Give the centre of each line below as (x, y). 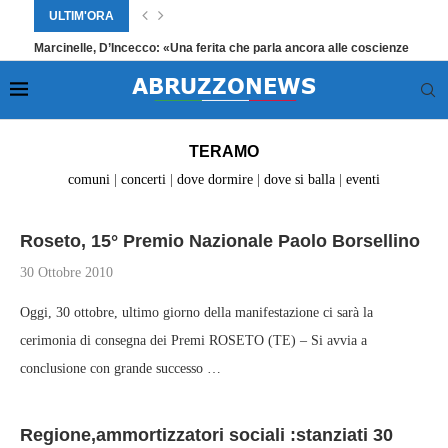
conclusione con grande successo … (120, 368)
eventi (361, 179)
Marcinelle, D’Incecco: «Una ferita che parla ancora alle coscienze (221, 48)
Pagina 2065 (152, 94)
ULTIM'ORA (81, 16)
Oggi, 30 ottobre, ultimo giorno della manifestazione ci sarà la (196, 312)
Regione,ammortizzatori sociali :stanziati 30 (206, 435)
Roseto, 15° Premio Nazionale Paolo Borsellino (220, 241)
